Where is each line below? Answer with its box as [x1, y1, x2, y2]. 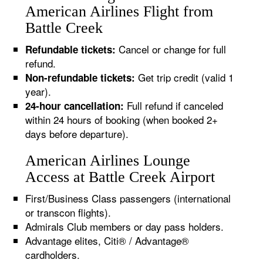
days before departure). [25, 126, 129, 141]
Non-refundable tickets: [25, 70, 136, 85]
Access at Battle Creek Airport [25, 168, 215, 186]
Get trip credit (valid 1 [135, 70, 234, 85]
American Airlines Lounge [25, 152, 191, 169]
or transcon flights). [25, 205, 112, 220]
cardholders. [25, 247, 80, 262]
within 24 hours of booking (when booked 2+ [25, 112, 218, 127]
